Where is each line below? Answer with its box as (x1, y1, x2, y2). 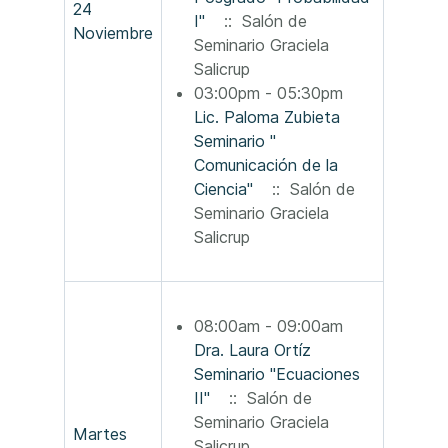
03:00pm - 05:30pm (194, 83, 348, 104)
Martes (73, 424, 127, 445)
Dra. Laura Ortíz (194, 340, 311, 361)
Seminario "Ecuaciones (194, 364, 360, 385)
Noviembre (73, 23, 153, 44)
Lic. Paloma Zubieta (194, 107, 340, 128)
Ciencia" (194, 179, 253, 200)
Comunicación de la (194, 155, 338, 176)
